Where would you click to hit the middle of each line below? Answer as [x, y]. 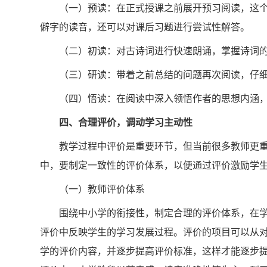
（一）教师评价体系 [102, 190]
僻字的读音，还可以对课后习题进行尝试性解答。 [145, 27]
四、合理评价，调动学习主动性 [125, 123]
